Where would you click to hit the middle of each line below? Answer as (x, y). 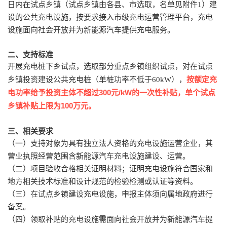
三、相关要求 (30, 131)
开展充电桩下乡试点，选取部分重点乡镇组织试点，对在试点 (110, 66)
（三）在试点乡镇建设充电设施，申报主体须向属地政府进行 (110, 194)
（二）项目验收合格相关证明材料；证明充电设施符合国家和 (110, 168)
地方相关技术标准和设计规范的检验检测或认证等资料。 (103, 181)
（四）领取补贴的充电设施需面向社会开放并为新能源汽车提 (110, 219)
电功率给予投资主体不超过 (53, 92)
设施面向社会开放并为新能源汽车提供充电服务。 (91, 30)
